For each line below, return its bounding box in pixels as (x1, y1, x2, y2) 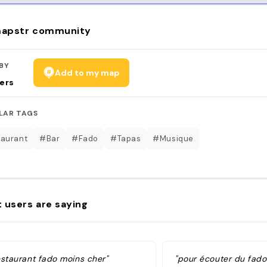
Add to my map (54, 67, 120, 78)
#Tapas (110, 133, 141, 144)
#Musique (153, 133, 194, 144)
